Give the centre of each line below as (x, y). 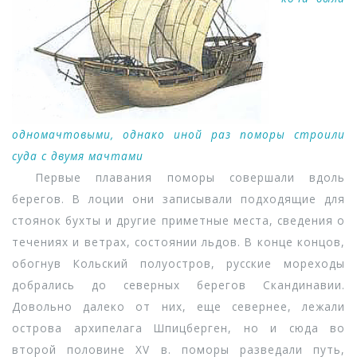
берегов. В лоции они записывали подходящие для (178, 199)
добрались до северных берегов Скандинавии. (178, 285)
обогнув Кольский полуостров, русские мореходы (178, 263)
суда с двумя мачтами (78, 156)
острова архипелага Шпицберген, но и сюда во (178, 328)
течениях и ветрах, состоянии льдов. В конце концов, (178, 242)
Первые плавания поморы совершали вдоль (178, 177)
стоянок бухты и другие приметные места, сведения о (178, 220)
